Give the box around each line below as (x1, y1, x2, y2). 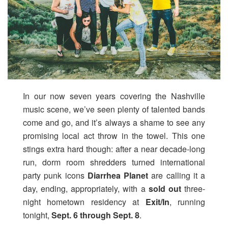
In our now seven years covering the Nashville (23, 90, 205, 102)
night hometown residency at (23, 196, 146, 208)
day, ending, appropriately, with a (23, 183, 149, 195)
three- (181, 183, 206, 195)
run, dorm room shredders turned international (23, 156, 205, 168)
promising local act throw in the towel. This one (23, 130, 205, 142)
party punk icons (23, 169, 88, 182)
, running (169, 196, 206, 208)
